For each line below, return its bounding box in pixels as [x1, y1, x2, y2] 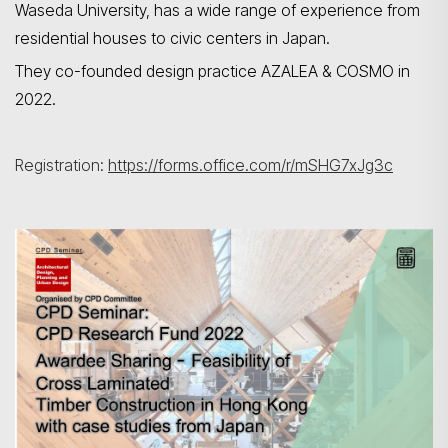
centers [206, 28, 262, 48]
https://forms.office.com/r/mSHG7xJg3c [108, 155, 393, 175]
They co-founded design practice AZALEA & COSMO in [15, 61, 410, 81]
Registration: [15, 155, 108, 175]
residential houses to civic [15, 28, 206, 48]
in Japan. [262, 28, 334, 48]
